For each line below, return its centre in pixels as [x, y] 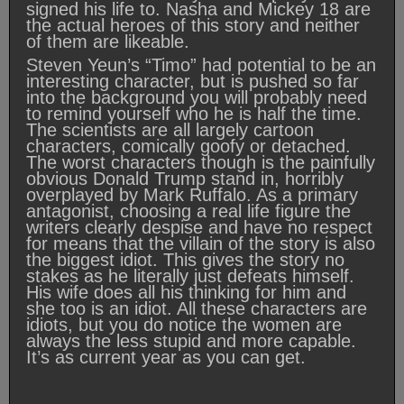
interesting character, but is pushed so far [193, 81]
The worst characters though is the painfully [201, 162]
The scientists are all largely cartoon [170, 129]
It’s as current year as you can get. [166, 357]
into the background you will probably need [197, 97]
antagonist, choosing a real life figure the [188, 211]
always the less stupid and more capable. [191, 340]
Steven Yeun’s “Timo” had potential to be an [201, 64]
